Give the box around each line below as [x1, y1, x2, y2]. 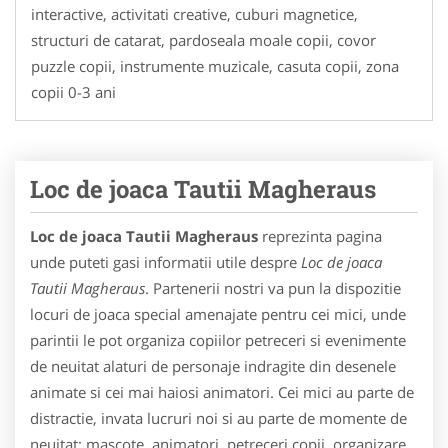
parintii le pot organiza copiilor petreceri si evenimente [30, 329, 406, 350]
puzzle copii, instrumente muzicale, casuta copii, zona [31, 55, 399, 76]
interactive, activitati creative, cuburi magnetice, [31, 3, 358, 24]
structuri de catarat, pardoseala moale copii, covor [31, 29, 376, 50]
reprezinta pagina [258, 225, 382, 246]
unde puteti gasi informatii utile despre [30, 251, 301, 272]
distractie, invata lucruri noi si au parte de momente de [30, 407, 407, 428]
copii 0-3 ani [31, 81, 116, 102]
